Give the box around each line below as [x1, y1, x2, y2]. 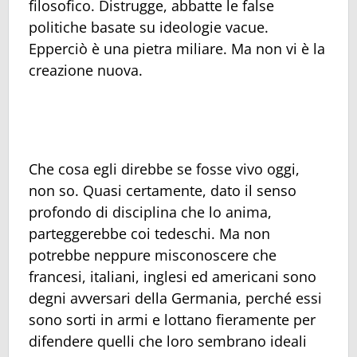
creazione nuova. [29, 60, 143, 80]
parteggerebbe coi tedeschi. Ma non [29, 224, 270, 244]
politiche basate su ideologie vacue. [29, 17, 269, 37]
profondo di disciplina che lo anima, [29, 202, 272, 222]
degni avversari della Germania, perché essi [29, 288, 322, 308]
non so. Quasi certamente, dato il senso [29, 181, 296, 201]
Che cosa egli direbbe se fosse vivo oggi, [29, 159, 300, 179]
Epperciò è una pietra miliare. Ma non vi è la [29, 38, 325, 58]
